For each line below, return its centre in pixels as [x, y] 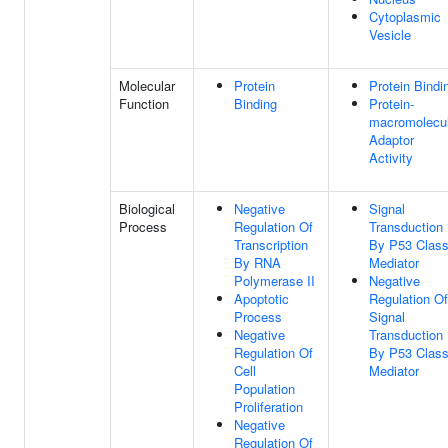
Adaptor [391, 139]
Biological [147, 208]
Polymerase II [274, 280]
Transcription [271, 244]
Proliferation [268, 406]
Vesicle [390, 34]
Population [264, 388]
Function [144, 103]
